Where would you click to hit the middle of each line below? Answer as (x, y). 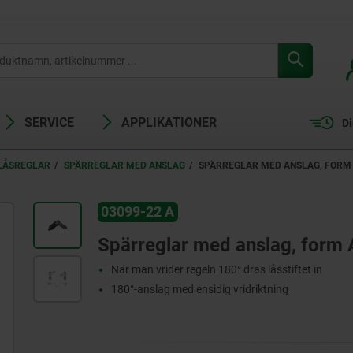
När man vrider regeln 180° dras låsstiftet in (217, 270)
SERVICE (49, 123)
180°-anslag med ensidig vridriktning (200, 290)
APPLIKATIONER (169, 123)
